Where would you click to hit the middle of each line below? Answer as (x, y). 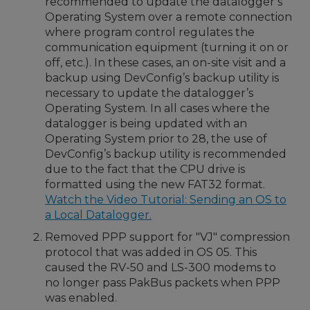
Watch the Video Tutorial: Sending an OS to (166, 200)
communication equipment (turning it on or (167, 47)
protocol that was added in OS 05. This (151, 252)
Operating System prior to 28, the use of (156, 139)
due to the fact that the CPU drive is (145, 169)
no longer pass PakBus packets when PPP (163, 283)
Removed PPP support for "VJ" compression (167, 237)
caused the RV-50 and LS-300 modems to (161, 267)
